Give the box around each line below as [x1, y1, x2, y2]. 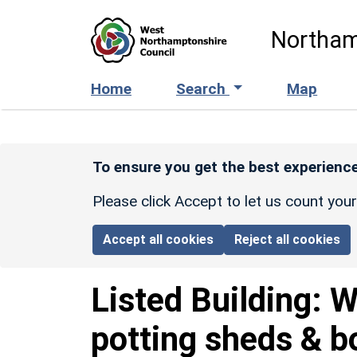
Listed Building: [91, 280, 330, 320]
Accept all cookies [103, 231, 214, 247]
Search [176, 79, 229, 98]
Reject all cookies [234, 231, 341, 247]
